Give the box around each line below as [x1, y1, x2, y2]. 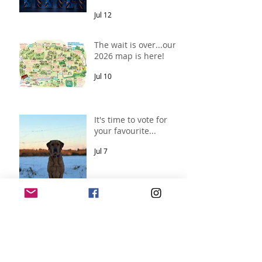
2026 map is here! [94, 50, 164, 61]
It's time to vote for [94, 113, 167, 125]
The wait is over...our [94, 39, 176, 50]
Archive [12, 232, 53, 247]
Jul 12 [94, 9, 112, 19]
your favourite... [94, 125, 156, 136]
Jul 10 [94, 71, 112, 81]
